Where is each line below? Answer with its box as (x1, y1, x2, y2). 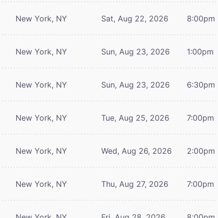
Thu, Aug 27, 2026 (101, 179, 168, 189)
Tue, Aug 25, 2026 (101, 112, 169, 123)
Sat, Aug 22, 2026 (101, 13, 168, 23)
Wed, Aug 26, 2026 (101, 145, 172, 156)
